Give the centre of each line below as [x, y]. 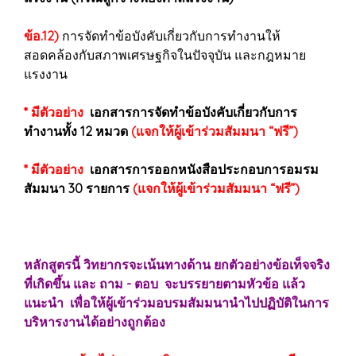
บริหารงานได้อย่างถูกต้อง [95, 322]
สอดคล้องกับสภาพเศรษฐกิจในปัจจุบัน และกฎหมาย [165, 55]
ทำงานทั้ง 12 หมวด [77, 131]
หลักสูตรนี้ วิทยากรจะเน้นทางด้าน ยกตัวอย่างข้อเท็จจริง [177, 265]
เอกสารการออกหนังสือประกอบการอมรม [201, 169]
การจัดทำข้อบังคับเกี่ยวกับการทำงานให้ [170, 36]
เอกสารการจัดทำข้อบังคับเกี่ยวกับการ [190, 112]
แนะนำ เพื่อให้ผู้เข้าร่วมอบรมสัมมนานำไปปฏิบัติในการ [176, 303]
